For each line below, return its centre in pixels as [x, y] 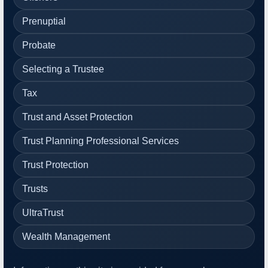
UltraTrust [43, 212]
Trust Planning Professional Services [100, 141]
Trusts [35, 188]
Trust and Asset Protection [77, 117]
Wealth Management [66, 236]
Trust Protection [55, 165]
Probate [39, 45]
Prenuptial [44, 21]
